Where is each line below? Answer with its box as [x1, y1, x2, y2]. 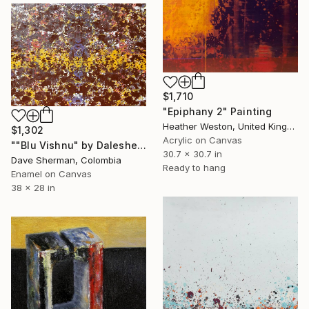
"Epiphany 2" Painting [163, 106, 272, 118]
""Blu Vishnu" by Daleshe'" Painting [137, 139, 146, 151]
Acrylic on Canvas [163, 134, 242, 146]
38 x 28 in [11, 181, 55, 193]
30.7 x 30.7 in [163, 148, 222, 160]
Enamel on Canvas [11, 168, 92, 179]
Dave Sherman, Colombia [11, 154, 121, 166]
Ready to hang [163, 162, 226, 174]
